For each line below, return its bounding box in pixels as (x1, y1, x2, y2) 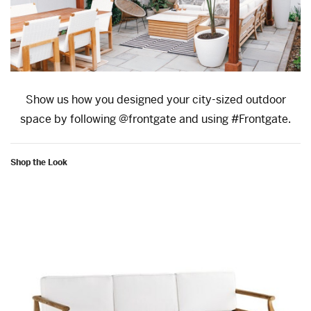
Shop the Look (10, 156, 67, 168)
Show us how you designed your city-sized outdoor (25, 92, 286, 107)
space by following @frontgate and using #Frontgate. (20, 111, 291, 126)
